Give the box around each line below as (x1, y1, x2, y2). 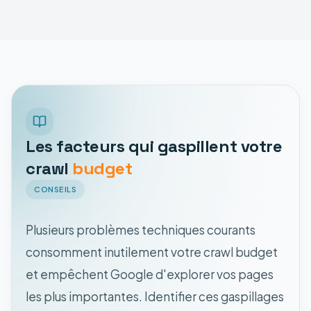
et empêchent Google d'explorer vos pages (26, 266, 274, 282)
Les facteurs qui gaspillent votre (26, 135, 283, 157)
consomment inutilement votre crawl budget (26, 244, 278, 260)
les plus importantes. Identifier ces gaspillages (26, 288, 284, 304)
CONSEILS (34, 184, 77, 194)
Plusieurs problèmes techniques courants (26, 221, 255, 237)
